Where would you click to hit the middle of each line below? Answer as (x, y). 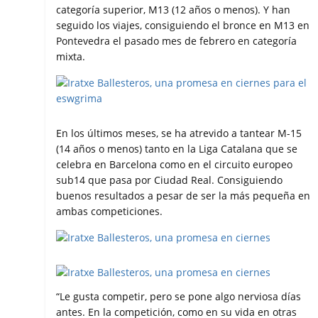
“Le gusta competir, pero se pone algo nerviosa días (179, 297)
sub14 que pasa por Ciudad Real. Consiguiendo (170, 180)
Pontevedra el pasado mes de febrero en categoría (177, 41)
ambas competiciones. (110, 212)
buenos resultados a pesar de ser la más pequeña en (183, 196)
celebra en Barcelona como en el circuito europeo (175, 165)
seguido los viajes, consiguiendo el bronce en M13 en (183, 26)
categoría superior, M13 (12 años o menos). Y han (174, 10)
